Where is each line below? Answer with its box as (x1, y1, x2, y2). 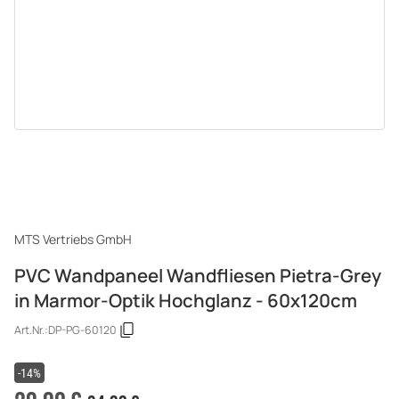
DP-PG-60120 (48, 322, 117, 338)
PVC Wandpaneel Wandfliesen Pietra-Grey (14, 262, 381, 288)
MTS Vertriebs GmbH (14, 230, 132, 248)
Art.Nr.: (14, 322, 48, 338)
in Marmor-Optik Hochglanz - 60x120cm (14, 287, 357, 313)
